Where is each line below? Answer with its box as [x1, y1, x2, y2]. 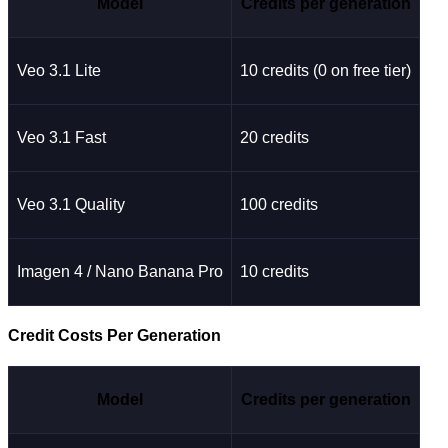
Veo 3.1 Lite [17, 61, 101, 79]
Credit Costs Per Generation [8, 327, 221, 345]
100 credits [240, 195, 318, 213]
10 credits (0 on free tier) [240, 61, 411, 79]
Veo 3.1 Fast [17, 128, 106, 146]
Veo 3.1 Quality [17, 195, 125, 213]
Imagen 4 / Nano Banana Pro [17, 262, 223, 280]
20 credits [240, 128, 309, 146]
